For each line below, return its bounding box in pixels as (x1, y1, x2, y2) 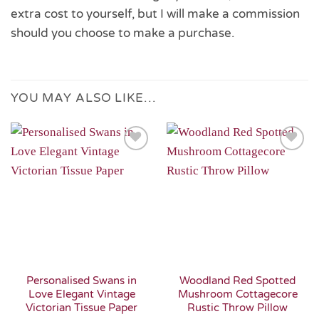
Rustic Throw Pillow (187, 300, 288, 314)
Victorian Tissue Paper (26, 300, 137, 314)
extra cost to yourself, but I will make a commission (11, 6, 300, 21)
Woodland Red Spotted (179, 273, 296, 287)
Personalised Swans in (26, 273, 137, 287)
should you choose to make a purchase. (11, 25, 234, 41)
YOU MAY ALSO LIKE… (11, 90, 156, 106)
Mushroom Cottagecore (177, 287, 298, 300)
